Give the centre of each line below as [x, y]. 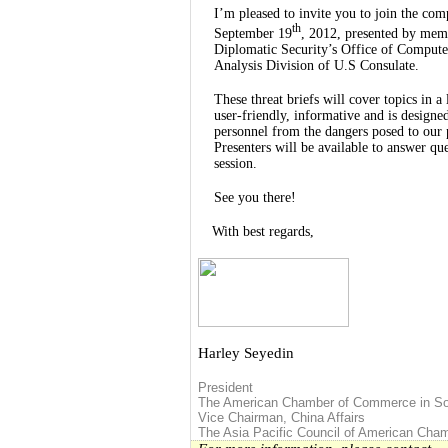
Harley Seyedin [246, 352]
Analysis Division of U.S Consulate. [319, 65]
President [226, 387]
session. [236, 163]
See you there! [255, 197]
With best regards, [263, 231]
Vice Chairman [241, 417]
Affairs [345, 417]
